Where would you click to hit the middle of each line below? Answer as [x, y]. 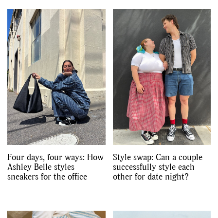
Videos [109, 61]
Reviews [62, 26]
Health [156, 26]
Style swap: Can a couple [157, 157]
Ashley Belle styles [41, 167]
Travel [62, 43]
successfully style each [154, 167]
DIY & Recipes [129, 43]
